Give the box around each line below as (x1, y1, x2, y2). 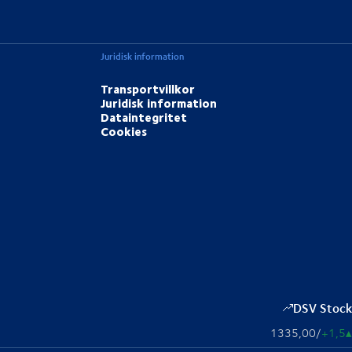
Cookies (101, 122, 148, 141)
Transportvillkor (101, 79, 196, 99)
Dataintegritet (101, 108, 188, 127)
